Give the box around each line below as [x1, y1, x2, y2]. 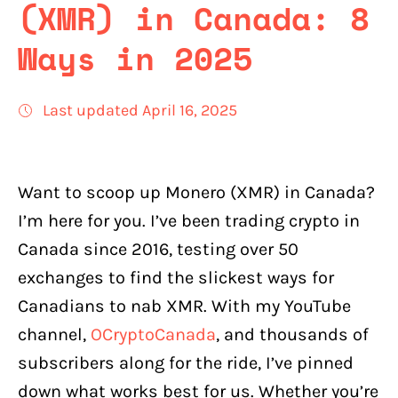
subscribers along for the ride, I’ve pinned [18, 353, 354, 373]
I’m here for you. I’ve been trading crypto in [18, 211, 360, 231]
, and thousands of [216, 324, 369, 345]
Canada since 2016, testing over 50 [18, 239, 298, 259]
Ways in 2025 [18, 35, 252, 82]
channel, [18, 324, 91, 345]
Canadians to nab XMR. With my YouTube [18, 296, 351, 316]
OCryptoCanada [91, 324, 216, 345]
